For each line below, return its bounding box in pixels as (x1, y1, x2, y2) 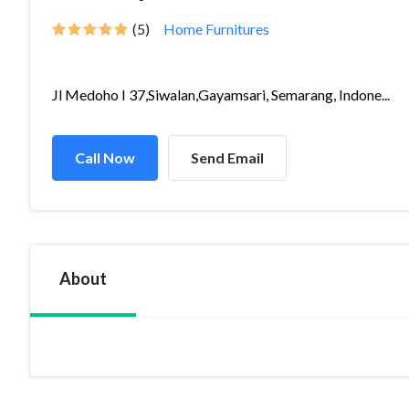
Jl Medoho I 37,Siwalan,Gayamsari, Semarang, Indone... (52, 86, 390, 103)
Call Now (75, 149, 135, 166)
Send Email (191, 149, 264, 166)
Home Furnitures (163, 20, 269, 37)
